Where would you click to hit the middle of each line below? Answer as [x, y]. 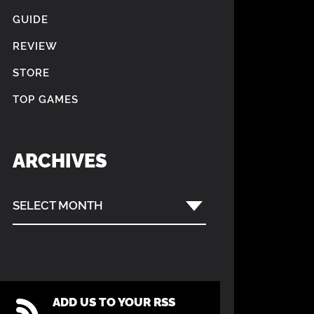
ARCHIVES [60, 160]
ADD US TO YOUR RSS [114, 301]
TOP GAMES [46, 99]
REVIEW [35, 46]
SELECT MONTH [58, 205]
